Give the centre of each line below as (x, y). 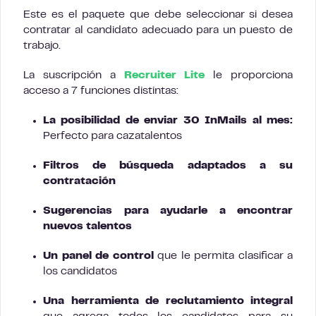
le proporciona (249, 75)
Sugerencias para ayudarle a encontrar (168, 211)
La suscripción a (74, 75)
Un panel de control (98, 256)
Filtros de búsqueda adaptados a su (168, 165)
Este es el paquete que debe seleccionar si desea (158, 14)
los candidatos (80, 271)
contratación (79, 181)
